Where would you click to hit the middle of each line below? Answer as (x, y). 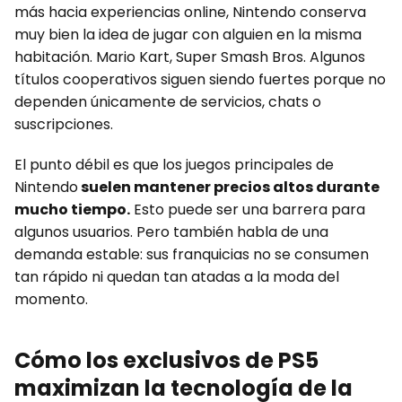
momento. (51, 299)
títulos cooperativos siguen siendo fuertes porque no (200, 79)
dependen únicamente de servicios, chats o (168, 101)
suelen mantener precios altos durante (229, 187)
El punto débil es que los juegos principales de (174, 164)
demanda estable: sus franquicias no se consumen (192, 254)
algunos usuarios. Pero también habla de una (171, 232)
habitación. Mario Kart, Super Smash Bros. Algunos (190, 57)
